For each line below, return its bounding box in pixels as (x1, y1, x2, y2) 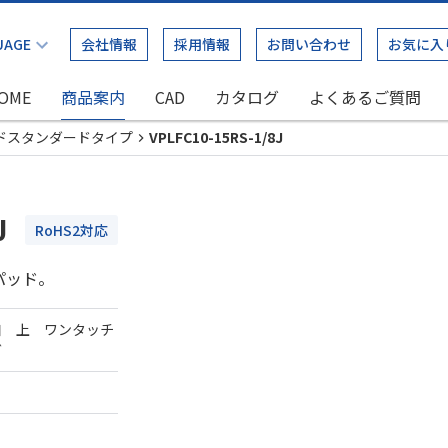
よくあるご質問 (309, 85, 421, 109)
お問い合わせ (267, 34, 351, 54)
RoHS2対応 (35, 220, 108, 240)
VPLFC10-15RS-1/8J (149, 127, 283, 147)
